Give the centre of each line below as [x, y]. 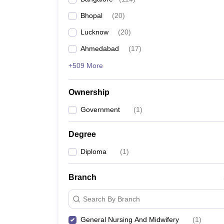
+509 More [86, 65]
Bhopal [91, 15]
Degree [82, 134]
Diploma [93, 151]
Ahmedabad [100, 48]
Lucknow [94, 32]
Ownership [89, 92]
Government [100, 109]
